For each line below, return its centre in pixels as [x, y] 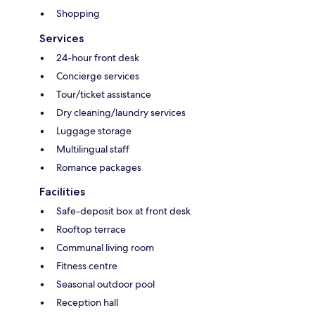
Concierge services [98, 76]
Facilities [62, 191]
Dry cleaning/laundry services [121, 112]
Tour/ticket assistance [104, 94]
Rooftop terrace [91, 229]
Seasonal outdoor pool [105, 284]
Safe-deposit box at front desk [123, 211]
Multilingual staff [93, 149]
